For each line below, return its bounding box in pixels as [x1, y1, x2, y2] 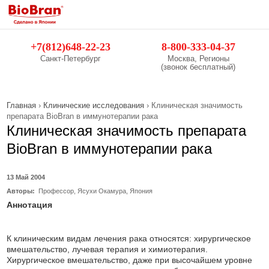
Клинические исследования [43, 101, 145, 110]
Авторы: [7, 187, 37, 195]
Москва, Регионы [167, 54, 229, 63]
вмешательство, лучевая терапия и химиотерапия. [7, 244, 208, 254]
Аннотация [7, 200, 53, 210]
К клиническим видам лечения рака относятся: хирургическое [7, 234, 252, 243]
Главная [7, 101, 37, 110]
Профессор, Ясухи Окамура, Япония [37, 187, 153, 195]
